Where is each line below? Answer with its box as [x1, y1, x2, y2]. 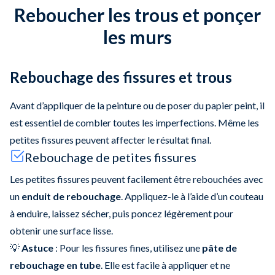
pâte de [202, 241, 237, 254]
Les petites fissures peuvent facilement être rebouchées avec [10, 172, 263, 185]
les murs [103, 25, 172, 48]
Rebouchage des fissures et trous [10, 68, 232, 86]
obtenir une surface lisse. [10, 224, 113, 236]
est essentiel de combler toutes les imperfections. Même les [10, 116, 259, 128]
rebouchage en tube [10, 258, 101, 271]
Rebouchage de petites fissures [25, 149, 196, 165]
